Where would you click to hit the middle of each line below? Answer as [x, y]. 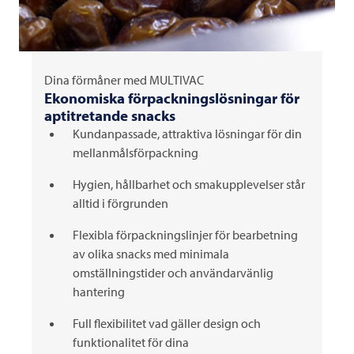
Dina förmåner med [97, 80]
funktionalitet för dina [131, 342]
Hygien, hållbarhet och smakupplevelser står [189, 184]
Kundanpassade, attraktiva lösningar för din [187, 134]
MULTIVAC [177, 80]
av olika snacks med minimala [151, 254]
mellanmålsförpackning [136, 153]
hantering [99, 292]
